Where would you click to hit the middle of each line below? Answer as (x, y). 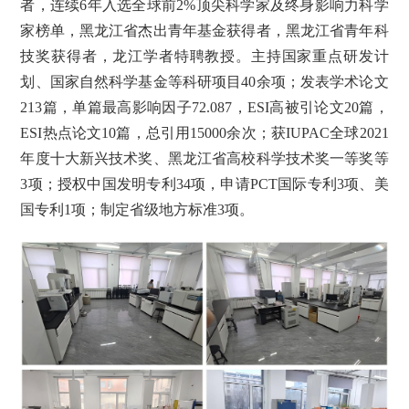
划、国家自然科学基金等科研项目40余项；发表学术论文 (204, 81)
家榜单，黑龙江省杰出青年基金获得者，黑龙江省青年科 (204, 30)
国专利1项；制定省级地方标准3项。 (137, 209)
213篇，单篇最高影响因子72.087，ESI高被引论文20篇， (204, 107)
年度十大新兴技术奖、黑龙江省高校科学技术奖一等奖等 (204, 158)
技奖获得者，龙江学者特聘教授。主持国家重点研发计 (204, 56)
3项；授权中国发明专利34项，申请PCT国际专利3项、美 (204, 184)
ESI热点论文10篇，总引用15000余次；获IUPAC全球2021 (204, 132)
